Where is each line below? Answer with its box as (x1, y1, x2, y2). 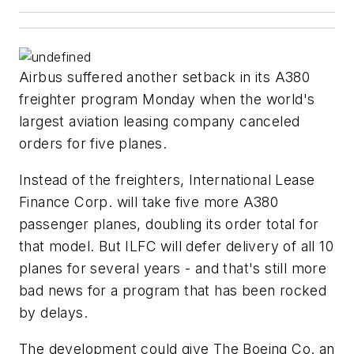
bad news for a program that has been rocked (19, 282, 327, 299)
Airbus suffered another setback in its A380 (19, 69, 311, 86)
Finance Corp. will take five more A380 (19, 194, 279, 211)
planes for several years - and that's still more (19, 260, 327, 277)
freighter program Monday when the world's (19, 91, 315, 108)
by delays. (19, 304, 88, 322)
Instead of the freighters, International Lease (19, 171, 315, 189)
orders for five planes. (19, 135, 168, 153)
